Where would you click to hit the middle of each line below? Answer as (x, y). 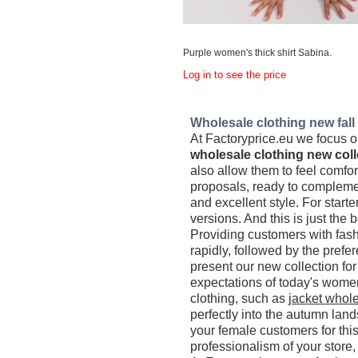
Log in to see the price (235, 75)
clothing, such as (240, 298)
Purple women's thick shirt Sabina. (258, 52)
